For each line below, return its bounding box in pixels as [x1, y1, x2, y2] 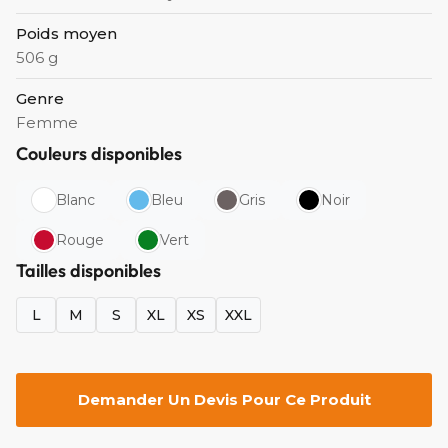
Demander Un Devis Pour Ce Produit [77, 390, 371, 410]
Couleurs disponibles [16, 142, 182, 166]
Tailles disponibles [16, 259, 161, 283]
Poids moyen [16, 24, 117, 44]
